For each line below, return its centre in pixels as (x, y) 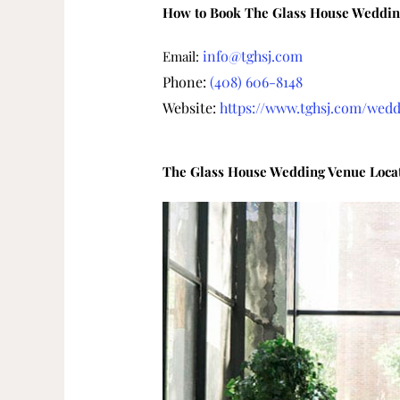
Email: (183, 57)
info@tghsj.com (253, 56)
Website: (192, 108)
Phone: (187, 82)
